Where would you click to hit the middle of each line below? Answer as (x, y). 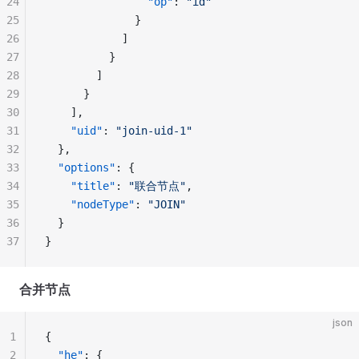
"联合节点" (157, 186)
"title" (80, 186)
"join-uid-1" (154, 131)
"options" (80, 167)
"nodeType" (90, 204)
